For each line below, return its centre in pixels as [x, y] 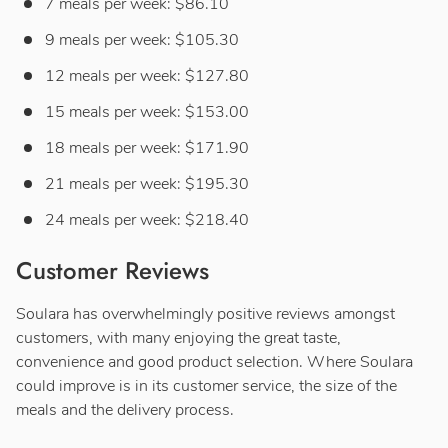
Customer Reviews [112, 270]
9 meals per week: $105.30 [142, 39]
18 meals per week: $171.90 [147, 147]
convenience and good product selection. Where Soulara [214, 361]
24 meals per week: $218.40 [147, 219]
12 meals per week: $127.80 [147, 75]
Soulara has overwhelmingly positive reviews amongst [205, 313]
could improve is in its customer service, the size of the [206, 385]
